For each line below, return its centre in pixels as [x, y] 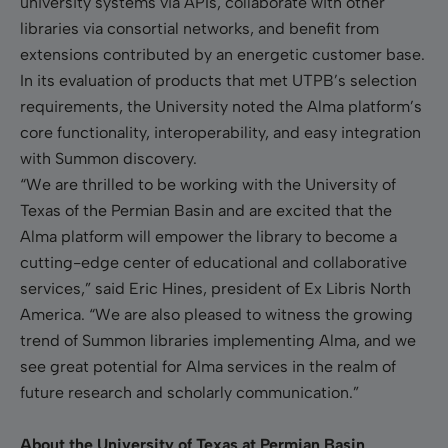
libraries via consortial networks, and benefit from [199, 28]
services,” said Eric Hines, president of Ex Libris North [215, 288]
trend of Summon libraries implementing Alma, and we [218, 340]
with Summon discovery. [108, 158]
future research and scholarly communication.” [189, 392]
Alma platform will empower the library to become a [208, 236]
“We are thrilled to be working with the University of [208, 184]
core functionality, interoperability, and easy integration [220, 132]
